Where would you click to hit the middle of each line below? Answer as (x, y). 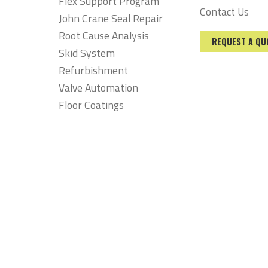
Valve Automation (98, 87)
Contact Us (225, 12)
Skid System (86, 53)
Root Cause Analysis (103, 35)
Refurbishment (93, 70)
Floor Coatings (91, 105)
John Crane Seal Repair (110, 18)
